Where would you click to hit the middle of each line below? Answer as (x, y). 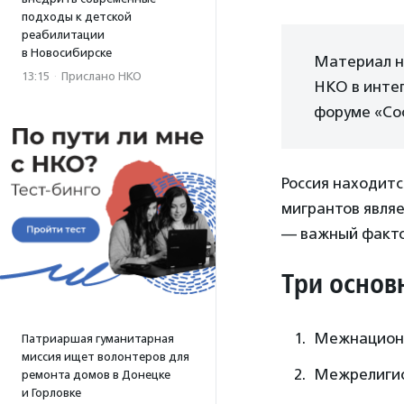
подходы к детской (77, 17)
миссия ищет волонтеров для (106, 357)
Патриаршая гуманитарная (98, 339)
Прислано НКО (101, 76)
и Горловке (51, 393)
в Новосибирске (67, 53)
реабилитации (63, 35)
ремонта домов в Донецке (96, 375)
